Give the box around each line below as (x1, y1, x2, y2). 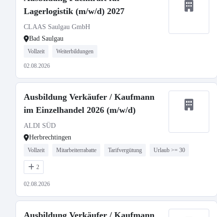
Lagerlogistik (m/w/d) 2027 (24, 6, 124, 16)
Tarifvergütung (108, 147, 142, 154)
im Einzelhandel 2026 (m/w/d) (24, 105, 136, 115)
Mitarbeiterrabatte (56, 147, 96, 154)
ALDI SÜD (24, 122, 56, 129)
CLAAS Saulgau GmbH (24, 23, 90, 31)
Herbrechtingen (29, 134, 71, 141)
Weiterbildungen (56, 48, 93, 55)
